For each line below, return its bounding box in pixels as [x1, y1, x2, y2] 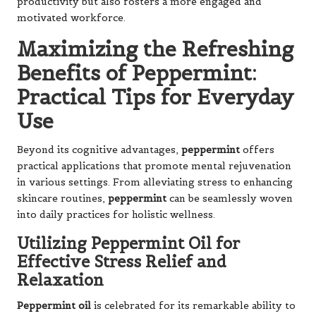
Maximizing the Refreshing [17, 35, 293, 62]
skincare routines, [17, 192, 108, 205]
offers [240, 143, 274, 156]
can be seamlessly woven [166, 192, 293, 205]
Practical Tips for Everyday [17, 83, 294, 110]
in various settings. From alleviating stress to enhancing [17, 176, 293, 188]
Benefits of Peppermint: [17, 59, 257, 86]
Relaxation [17, 269, 104, 290]
